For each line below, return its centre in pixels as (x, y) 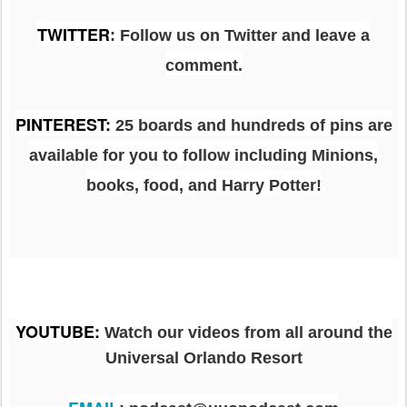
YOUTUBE (55, 331)
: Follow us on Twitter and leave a (240, 35)
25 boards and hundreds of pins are (251, 125)
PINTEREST (60, 124)
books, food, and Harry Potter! (203, 185)
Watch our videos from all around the (246, 332)
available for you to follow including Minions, (203, 155)
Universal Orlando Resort (203, 357)
